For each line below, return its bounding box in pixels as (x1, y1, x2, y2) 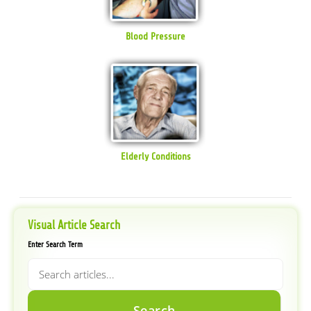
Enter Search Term (27, 240, 83, 250)
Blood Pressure (126, 31, 185, 42)
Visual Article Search (27, 219, 120, 233)
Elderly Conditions (120, 151, 191, 162)
